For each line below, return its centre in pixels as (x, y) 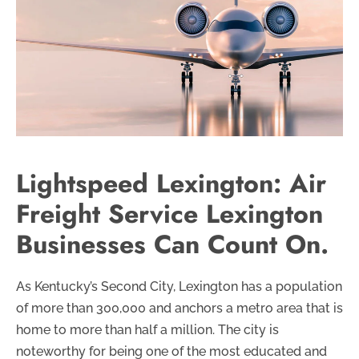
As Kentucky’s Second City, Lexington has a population (179, 286)
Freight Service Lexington (169, 214)
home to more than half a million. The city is (147, 329)
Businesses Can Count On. (172, 244)
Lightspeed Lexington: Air (171, 183)
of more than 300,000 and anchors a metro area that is (179, 308)
